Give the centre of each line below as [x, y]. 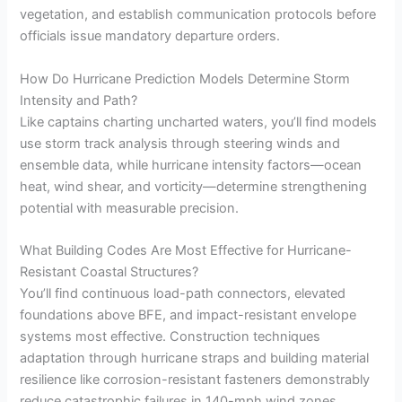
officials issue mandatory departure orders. [150, 36]
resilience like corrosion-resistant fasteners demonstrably [195, 380]
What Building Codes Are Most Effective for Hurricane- [186, 251]
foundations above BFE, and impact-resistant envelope [188, 315]
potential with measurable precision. [130, 208]
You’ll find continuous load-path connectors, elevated [183, 294]
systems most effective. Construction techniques [170, 337]
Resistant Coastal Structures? [109, 272]
